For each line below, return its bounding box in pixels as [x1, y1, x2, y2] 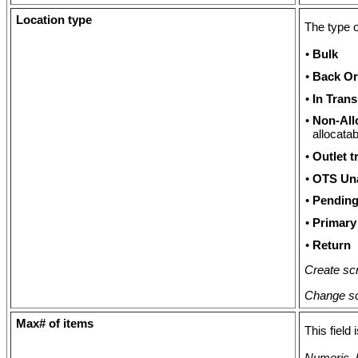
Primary [312, 217, 356, 230]
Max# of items [16, 316, 93, 330]
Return [312, 238, 351, 252]
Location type [16, 13, 92, 26]
